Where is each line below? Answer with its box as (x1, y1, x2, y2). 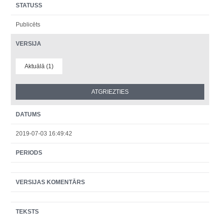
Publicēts (16, 21, 41, 28)
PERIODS (16, 149, 43, 156)
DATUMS (16, 111, 41, 118)
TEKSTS (16, 208, 39, 215)
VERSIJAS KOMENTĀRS (16, 179, 85, 186)
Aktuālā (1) (25, 63, 54, 70)
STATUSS (16, 2, 43, 9)
